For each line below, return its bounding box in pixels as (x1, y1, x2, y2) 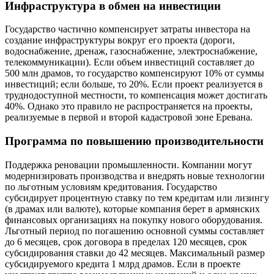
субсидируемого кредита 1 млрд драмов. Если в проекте (5, 258, 240, 269)
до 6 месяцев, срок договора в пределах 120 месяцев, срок (5, 236, 247, 247)
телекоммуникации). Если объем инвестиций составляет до (5, 57, 254, 68)
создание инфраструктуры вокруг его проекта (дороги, (5, 35, 235, 46)
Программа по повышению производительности (5, 135, 264, 148)
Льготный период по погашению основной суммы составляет (5, 225, 264, 236)
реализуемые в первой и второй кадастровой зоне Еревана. (5, 112, 253, 123)
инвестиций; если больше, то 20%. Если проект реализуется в (5, 79, 263, 90)
